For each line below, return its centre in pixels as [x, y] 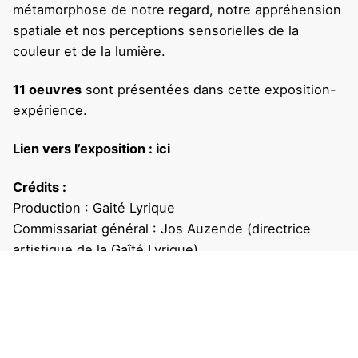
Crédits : [40, 187]
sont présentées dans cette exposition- [209, 90]
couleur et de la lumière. [89, 51]
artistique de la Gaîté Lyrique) [105, 250]
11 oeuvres [47, 90]
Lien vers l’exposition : [84, 149]
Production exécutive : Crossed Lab [125, 270]
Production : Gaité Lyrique [94, 208]
